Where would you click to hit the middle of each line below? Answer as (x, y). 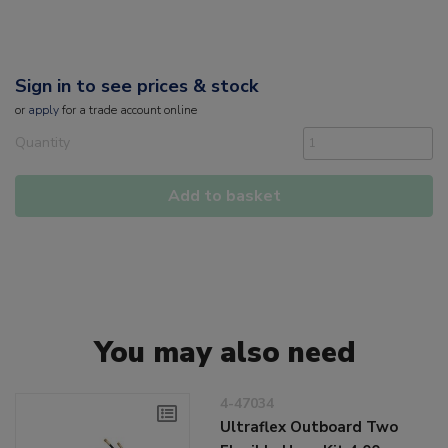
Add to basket (224, 196)
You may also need (224, 353)
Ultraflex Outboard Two (309, 427)
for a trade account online (128, 110)
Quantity (42, 143)
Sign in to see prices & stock (136, 86)
